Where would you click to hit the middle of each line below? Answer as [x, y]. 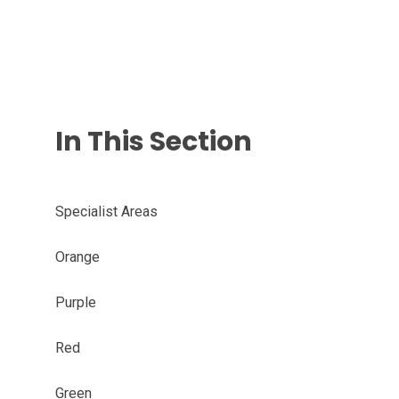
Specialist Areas [106, 212]
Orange [77, 257]
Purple [75, 303]
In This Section [153, 142]
